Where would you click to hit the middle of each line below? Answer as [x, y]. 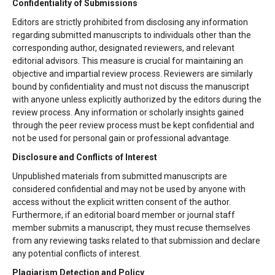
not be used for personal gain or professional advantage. [122, 138]
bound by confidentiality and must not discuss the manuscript [131, 87]
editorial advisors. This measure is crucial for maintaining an [128, 61]
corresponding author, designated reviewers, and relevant [123, 48]
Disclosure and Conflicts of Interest [85, 157]
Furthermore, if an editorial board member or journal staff [124, 215]
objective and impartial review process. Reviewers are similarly [133, 74]
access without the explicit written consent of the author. [122, 202]
